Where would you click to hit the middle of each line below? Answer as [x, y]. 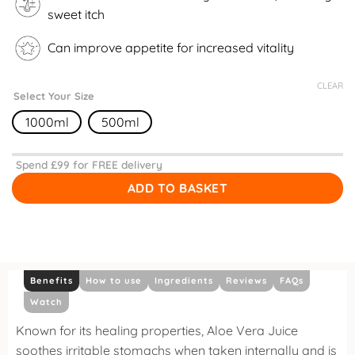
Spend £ [36, 164]
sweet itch [76, 14]
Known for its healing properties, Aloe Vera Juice [157, 331]
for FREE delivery [116, 164]
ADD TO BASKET [177, 187]
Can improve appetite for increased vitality [171, 48]
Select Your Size [54, 96]
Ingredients [184, 281]
